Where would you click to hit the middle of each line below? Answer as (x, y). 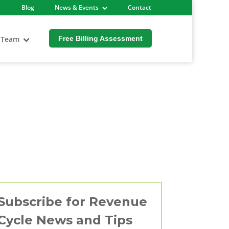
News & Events (76, 7)
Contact (139, 7)
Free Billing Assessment (100, 38)
